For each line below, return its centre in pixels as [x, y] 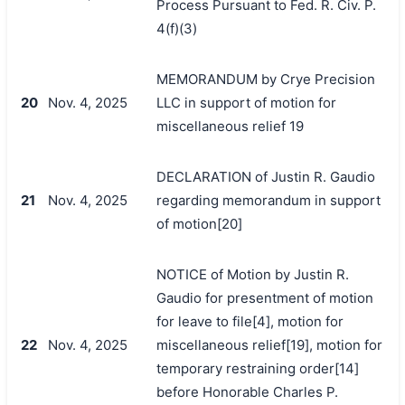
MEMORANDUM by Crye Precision [265, 79]
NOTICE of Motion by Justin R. [252, 274]
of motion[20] [199, 223]
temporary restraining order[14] [257, 368]
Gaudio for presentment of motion [264, 297]
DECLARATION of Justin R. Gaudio [265, 176]
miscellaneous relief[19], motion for [269, 344]
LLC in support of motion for [246, 102]
